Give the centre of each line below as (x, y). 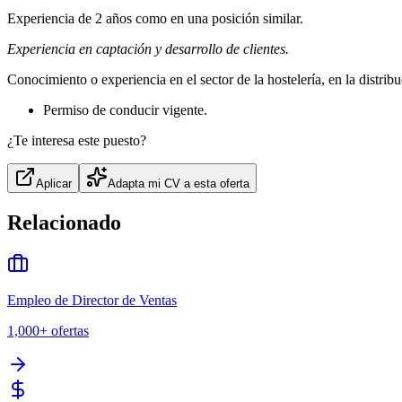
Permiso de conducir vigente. (125, 110)
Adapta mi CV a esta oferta (179, 184)
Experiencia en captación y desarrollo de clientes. (148, 49)
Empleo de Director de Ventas (92, 301)
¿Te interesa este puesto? (77, 141)
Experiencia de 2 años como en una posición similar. (155, 19)
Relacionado (64, 223)
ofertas (70, 331)
